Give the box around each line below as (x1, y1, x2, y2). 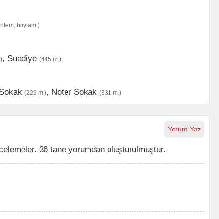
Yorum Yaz (168, 125, 201, 133)
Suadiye (7, 54, 37, 63)
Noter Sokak (51, 88, 97, 96)
